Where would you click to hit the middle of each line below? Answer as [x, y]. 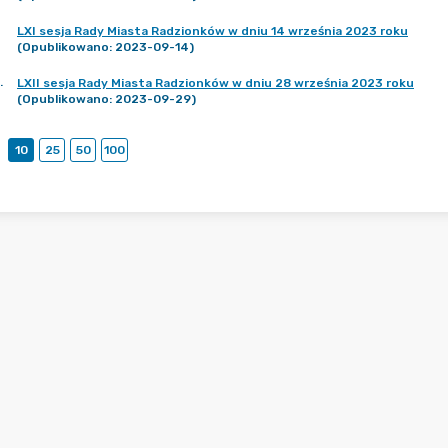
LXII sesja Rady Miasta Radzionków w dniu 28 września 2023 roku [215, 83]
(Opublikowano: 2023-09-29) [106, 99]
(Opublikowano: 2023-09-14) [105, 47]
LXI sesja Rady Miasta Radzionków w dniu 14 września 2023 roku [212, 31]
